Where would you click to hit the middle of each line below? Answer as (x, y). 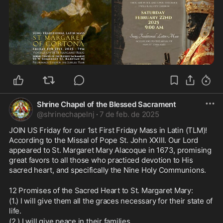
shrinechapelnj (69, 114)
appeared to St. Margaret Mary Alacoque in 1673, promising (110, 150)
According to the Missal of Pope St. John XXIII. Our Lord (104, 140)
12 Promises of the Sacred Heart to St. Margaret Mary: (101, 190)
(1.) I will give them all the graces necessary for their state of (111, 201)
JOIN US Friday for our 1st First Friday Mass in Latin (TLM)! (108, 130)
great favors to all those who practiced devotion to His (101, 160)
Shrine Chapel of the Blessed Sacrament (107, 104)
